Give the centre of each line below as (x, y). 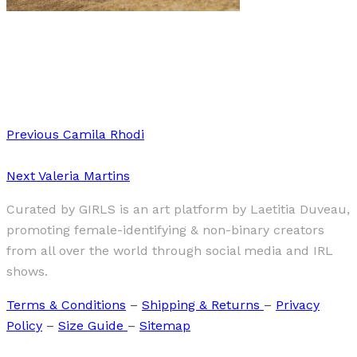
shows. (27, 272)
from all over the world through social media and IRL (170, 251)
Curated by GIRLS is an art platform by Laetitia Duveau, (178, 210)
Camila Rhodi (102, 135)
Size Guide (93, 326)
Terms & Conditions (66, 305)
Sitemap (165, 326)
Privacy (298, 305)
